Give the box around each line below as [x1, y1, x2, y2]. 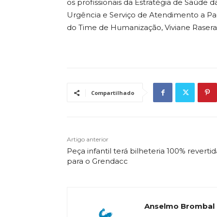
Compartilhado [91, 89, 134, 97]
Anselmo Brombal [144, 201, 215, 211]
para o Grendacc [67, 156, 128, 166]
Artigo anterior [67, 136, 108, 143]
